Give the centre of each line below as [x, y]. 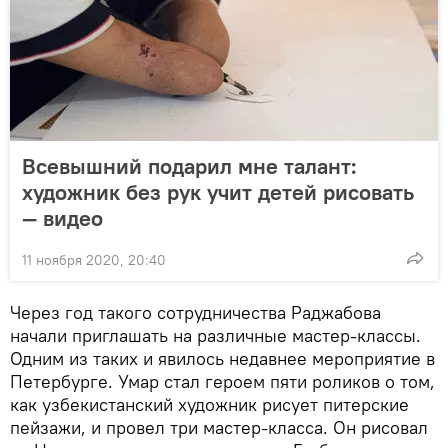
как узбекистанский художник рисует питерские [209, 405]
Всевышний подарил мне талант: [189, 166]
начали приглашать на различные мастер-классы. [215, 336]
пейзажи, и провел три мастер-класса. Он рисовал [219, 428]
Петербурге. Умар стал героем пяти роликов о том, [222, 382]
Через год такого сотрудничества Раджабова [195, 313]
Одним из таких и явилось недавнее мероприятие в [222, 359]
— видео [62, 218]
